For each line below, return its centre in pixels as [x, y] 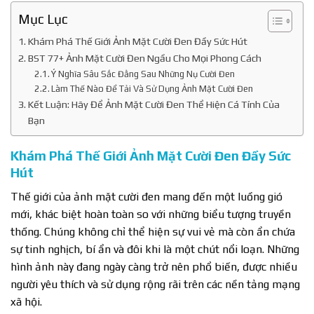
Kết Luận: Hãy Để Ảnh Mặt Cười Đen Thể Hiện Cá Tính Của [153, 104]
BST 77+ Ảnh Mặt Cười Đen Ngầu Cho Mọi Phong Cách [144, 58]
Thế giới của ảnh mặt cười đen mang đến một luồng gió [146, 196]
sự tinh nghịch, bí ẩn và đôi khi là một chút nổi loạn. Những [155, 249]
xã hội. [26, 301]
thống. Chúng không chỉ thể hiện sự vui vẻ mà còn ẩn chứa [153, 231]
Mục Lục [43, 19]
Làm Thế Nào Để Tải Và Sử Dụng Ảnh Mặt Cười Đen [152, 89]
